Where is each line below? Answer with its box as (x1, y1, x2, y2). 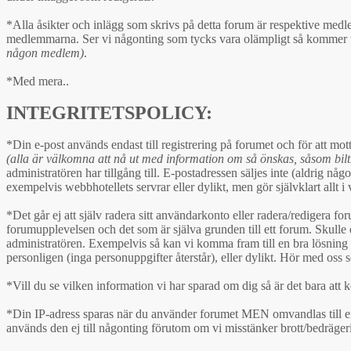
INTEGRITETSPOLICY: (6, 102, 212, 123)
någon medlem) (6, 45, 84, 60)
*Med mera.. (6, 74, 69, 88)
